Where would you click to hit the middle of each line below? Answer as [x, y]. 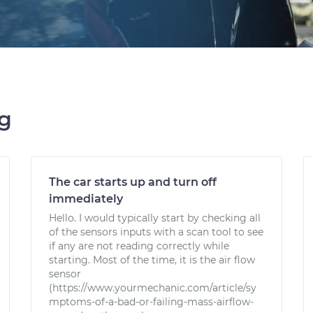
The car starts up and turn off [133, 182]
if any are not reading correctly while [139, 246]
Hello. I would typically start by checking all [155, 218]
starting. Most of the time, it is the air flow [152, 260]
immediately [86, 199]
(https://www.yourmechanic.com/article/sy [153, 288]
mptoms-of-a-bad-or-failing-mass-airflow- [151, 302]
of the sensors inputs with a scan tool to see [156, 232]
